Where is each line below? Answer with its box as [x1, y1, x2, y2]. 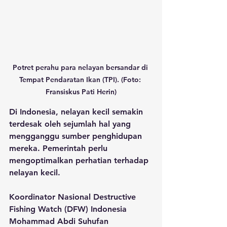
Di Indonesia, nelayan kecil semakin [9, 106, 145, 117]
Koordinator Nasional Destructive [9, 192, 138, 202]
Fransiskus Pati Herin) [46, 87, 117, 96]
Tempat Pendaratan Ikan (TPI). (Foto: [19, 74, 143, 84]
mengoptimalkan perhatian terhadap [9, 155, 151, 165]
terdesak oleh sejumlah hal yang [9, 119, 133, 129]
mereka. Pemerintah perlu [9, 143, 110, 153]
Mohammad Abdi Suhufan [9, 216, 111, 226]
